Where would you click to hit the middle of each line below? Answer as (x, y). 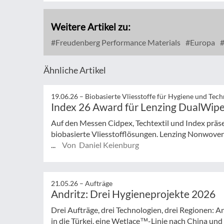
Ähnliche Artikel (75, 70)
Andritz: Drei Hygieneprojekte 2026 (133, 193)
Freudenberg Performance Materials (117, 42)
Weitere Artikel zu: (91, 27)
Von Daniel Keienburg (100, 145)
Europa (202, 42)
